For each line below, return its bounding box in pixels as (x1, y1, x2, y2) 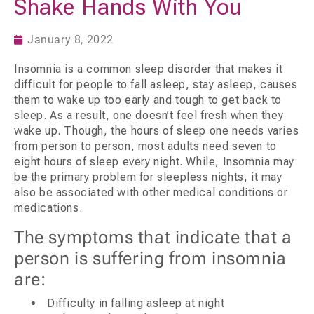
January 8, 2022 (27, 33, 114, 47)
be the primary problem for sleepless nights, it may (14, 170, 282, 184)
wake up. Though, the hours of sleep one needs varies (14, 124, 299, 138)
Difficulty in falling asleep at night (47, 296, 225, 310)
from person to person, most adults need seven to (14, 139, 277, 153)
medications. (14, 201, 83, 215)
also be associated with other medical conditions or (14, 186, 288, 200)
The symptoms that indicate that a (14, 227, 292, 248)
